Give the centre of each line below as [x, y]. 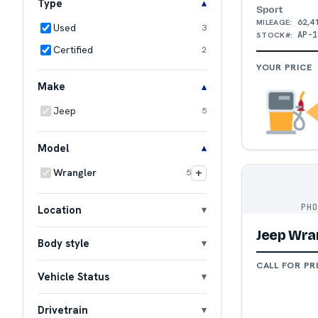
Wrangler [75, 173]
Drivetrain [63, 309]
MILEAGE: [274, 22]
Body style [64, 243]
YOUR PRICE [284, 67]
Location [60, 209]
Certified [73, 50]
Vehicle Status [73, 276]
